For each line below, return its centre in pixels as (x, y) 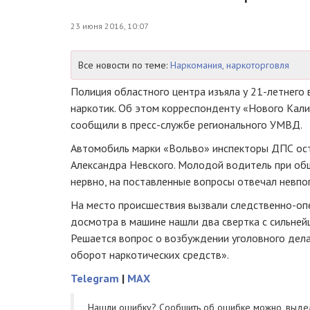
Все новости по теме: (124, 65)
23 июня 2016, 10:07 (110, 26)
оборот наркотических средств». (150, 255)
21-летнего (277, 91)
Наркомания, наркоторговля (230, 65)
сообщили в (100, 125)
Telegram (95, 278)
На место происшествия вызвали (151, 205)
